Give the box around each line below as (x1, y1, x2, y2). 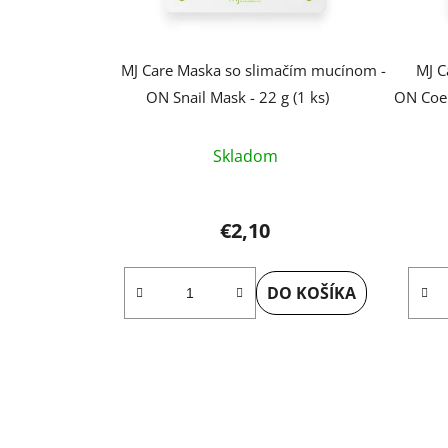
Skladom (212, 145, 278, 168)
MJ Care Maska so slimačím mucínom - (120, 60, 386, 81)
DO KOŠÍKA (266, 282, 356, 305)
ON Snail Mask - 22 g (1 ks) (145, 87, 329, 108)
